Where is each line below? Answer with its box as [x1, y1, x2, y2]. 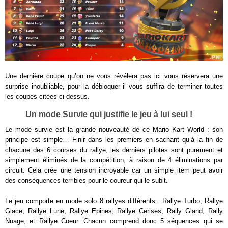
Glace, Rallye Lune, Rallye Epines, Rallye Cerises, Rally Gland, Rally [5, 207, 223, 215]
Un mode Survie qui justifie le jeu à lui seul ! [25, 109, 192, 119]
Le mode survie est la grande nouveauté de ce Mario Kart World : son [5, 125, 223, 133]
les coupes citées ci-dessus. [5, 92, 90, 100]
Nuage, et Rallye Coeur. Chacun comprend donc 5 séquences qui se [5, 217, 223, 225]
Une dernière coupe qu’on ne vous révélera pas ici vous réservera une [5, 72, 223, 80]
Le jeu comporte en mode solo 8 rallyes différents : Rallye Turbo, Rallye [5, 196, 223, 205]
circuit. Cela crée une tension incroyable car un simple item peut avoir [5, 166, 223, 174]
